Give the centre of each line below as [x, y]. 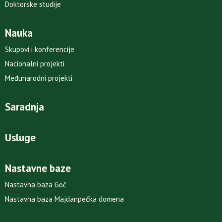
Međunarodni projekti [39, 78]
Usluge [20, 138]
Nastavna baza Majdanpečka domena [64, 199]
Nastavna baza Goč [36, 185]
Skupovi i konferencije [40, 50]
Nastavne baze [38, 168]
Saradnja [25, 107]
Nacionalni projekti [35, 64]
